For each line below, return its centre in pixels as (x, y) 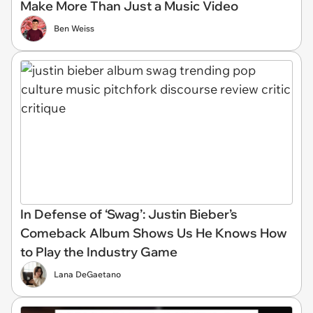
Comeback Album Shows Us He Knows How (154, 233)
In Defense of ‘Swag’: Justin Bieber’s (129, 214)
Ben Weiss (74, 28)
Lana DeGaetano (87, 274)
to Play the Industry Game (99, 252)
